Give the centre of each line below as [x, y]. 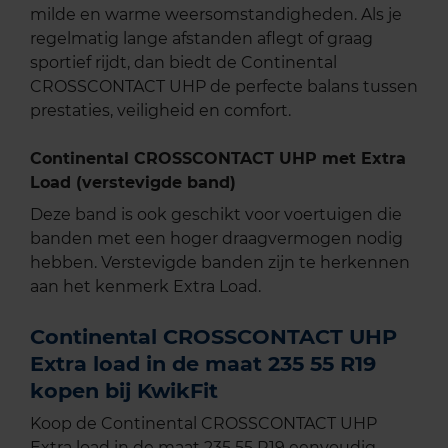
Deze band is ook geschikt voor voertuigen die [216, 215]
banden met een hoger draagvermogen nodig [216, 239]
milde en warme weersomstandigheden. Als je [216, 15]
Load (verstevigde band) [133, 183]
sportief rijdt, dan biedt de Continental [183, 63]
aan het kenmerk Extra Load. [145, 287]
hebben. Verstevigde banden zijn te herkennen [220, 263]
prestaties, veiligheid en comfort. [160, 111]
